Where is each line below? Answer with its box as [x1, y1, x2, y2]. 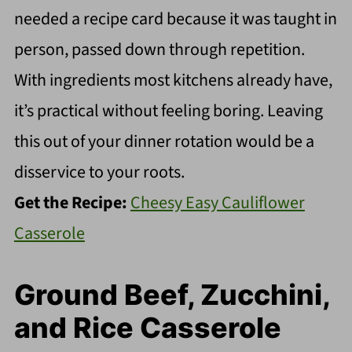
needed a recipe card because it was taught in [13, 5, 337, 31]
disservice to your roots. [13, 159, 185, 185]
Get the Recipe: [13, 189, 130, 215]
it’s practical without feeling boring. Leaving [13, 97, 323, 123]
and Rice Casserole [13, 310, 281, 345]
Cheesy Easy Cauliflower [130, 189, 305, 215]
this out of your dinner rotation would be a [13, 128, 314, 154]
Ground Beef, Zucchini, [13, 277, 329, 312]
